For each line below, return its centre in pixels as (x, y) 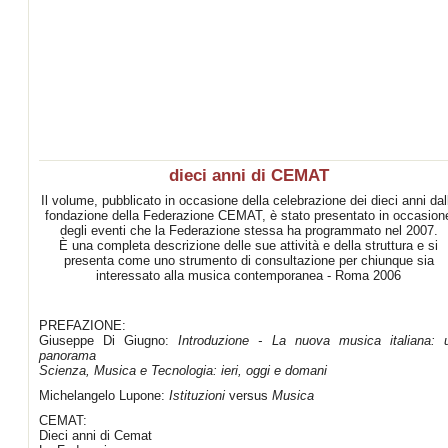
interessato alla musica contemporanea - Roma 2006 (248, 275)
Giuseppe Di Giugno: (104, 340)
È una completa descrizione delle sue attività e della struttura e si (248, 245)
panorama (67, 355)
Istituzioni (197, 395)
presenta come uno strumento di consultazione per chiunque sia (248, 260)
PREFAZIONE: (82, 325)
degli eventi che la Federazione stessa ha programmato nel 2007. (248, 230)
